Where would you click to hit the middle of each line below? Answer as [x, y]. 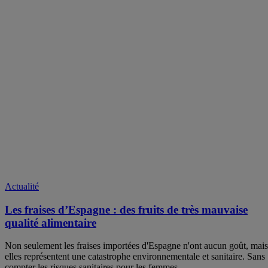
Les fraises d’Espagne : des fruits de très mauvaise [126, 209]
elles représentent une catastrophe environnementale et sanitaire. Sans [135, 257]
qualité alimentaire [51, 223]
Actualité [22, 186]
